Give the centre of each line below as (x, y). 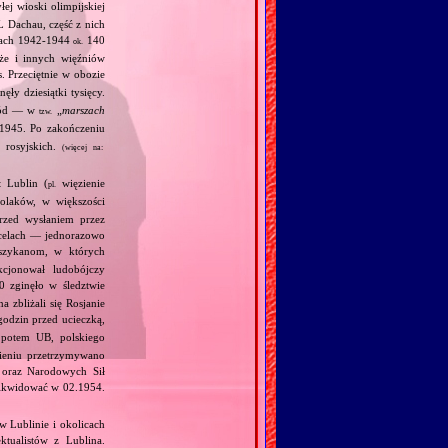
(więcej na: (80, 147)
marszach (83, 109)
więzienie (80, 182)
